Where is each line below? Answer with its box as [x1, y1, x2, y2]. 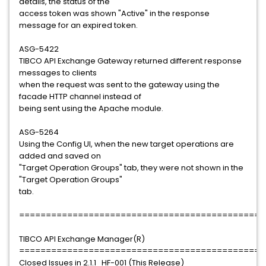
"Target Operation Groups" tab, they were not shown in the [19, 162, 243, 173]
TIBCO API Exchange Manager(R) [19, 233, 145, 245]
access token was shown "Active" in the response [19, 8, 210, 19]
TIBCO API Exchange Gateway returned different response [19, 55, 242, 66]
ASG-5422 [19, 43, 59, 55]
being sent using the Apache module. [19, 103, 163, 114]
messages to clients [19, 67, 97, 78]
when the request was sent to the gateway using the [19, 79, 220, 90]
